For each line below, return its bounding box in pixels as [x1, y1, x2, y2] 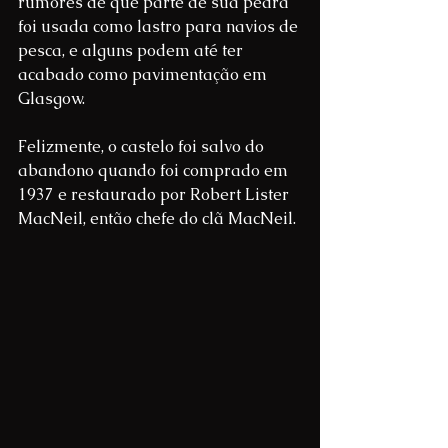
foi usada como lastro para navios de [18, 15, 302, 37]
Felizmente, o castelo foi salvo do [18, 135, 268, 157]
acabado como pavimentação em [18, 63, 271, 85]
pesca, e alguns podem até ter [18, 39, 247, 61]
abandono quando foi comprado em [18, 159, 292, 181]
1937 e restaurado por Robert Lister [18, 183, 293, 205]
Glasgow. [18, 87, 85, 109]
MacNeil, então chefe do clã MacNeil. [18, 207, 296, 229]
